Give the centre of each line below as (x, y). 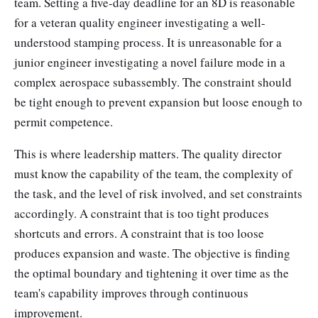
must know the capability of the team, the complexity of (153, 174)
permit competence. (64, 121)
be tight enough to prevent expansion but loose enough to (158, 102)
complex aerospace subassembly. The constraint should (153, 82)
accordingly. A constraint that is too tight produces (142, 214)
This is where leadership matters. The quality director (148, 154)
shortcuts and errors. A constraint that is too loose (139, 234)
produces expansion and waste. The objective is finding (152, 253)
